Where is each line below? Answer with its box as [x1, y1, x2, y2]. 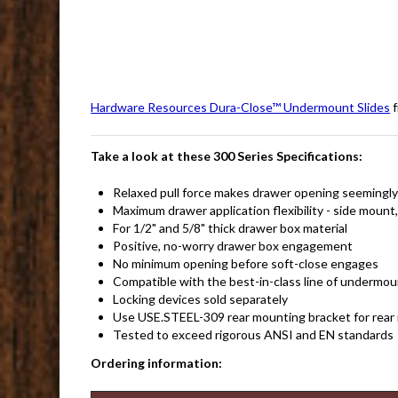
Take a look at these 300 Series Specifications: [91, 148, 363, 163]
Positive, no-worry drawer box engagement [113, 238, 354, 253]
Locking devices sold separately [113, 291, 289, 306]
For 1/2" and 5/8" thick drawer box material [113, 220, 348, 235]
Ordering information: [91, 355, 223, 370]
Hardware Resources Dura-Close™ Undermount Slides [91, 99, 391, 115]
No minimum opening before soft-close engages [113, 256, 379, 271]
